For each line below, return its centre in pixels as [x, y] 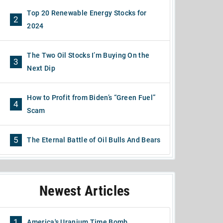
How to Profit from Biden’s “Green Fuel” [91, 98]
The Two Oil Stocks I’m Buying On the [88, 55]
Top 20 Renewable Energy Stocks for [87, 13]
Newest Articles [85, 191]
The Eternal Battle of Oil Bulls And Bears [94, 140]
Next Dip [41, 68]
